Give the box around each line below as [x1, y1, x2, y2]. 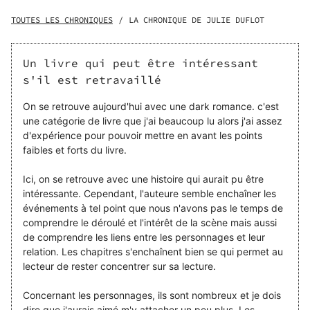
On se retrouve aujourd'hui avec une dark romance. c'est [23, 100, 279, 113]
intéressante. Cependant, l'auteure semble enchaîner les [23, 188, 276, 200]
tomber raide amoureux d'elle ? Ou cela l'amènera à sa [23, 14, 268, 26]
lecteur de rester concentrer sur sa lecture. [23, 260, 216, 273]
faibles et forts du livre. [23, 144, 127, 156]
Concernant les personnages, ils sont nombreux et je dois [23, 289, 281, 302]
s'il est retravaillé [23, 73, 161, 87]
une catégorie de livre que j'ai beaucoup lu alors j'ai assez [23, 115, 282, 127]
